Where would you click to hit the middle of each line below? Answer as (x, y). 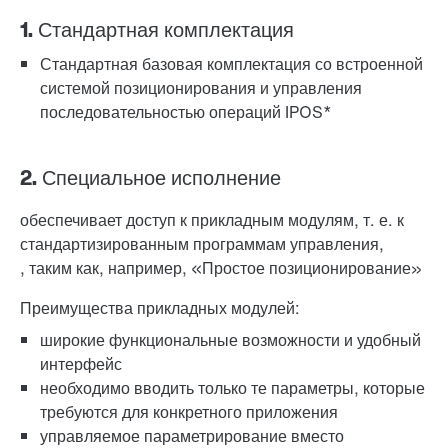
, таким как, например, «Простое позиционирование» (221, 268)
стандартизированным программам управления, (202, 244)
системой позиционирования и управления (201, 88)
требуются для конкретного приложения (189, 412)
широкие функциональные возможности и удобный (230, 340)
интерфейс (81, 364)
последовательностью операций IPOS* (186, 112)
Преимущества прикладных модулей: (160, 308)
